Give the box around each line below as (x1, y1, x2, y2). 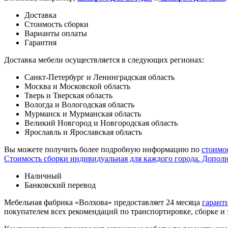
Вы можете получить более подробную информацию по (4, 145, 202, 154)
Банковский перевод (24, 180, 96, 189)
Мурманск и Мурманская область (24, 109, 141, 118)
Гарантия (24, 38, 56, 47)
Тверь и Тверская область (24, 91, 112, 100)
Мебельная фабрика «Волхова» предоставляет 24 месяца (4, 197, 202, 207)
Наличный (24, 171, 62, 180)
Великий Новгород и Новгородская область (24, 118, 178, 127)
